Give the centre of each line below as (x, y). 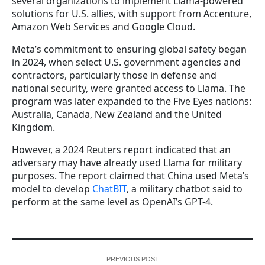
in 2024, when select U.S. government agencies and (126, 62)
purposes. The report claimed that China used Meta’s (130, 176)
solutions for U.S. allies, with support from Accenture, (132, 14)
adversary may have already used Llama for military (127, 163)
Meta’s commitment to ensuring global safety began (129, 49)
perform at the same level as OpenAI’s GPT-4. (112, 202)
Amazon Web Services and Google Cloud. (104, 27)
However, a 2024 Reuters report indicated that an (121, 150)
